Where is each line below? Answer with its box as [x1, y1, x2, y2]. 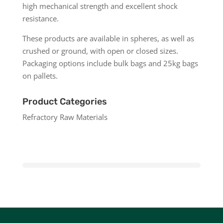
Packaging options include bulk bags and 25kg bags [22, 58, 198, 68]
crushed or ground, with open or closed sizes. [22, 45, 178, 56]
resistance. [22, 13, 59, 23]
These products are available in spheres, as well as [22, 33, 194, 43]
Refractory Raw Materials [22, 111, 108, 122]
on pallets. [22, 70, 58, 81]
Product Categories [22, 96, 107, 107]
